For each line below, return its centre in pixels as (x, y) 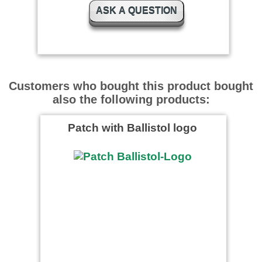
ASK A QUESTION (136, 11)
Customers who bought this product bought (131, 86)
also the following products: (131, 99)
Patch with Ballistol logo (132, 127)
